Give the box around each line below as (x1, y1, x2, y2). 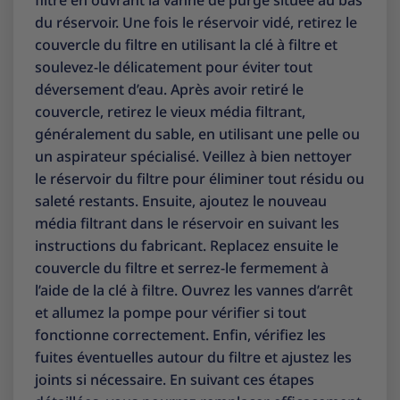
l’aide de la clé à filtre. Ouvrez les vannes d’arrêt (35, 279, 353, 300)
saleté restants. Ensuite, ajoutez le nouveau (35, 190, 327, 211)
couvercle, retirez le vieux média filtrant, (35, 101, 305, 121)
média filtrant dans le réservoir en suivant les (35, 212, 339, 233)
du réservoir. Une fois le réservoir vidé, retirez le (35, 12, 357, 32)
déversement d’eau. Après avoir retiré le (35, 79, 304, 99)
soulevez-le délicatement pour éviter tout (35, 56, 312, 77)
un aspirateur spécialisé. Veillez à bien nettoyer (35, 146, 352, 166)
